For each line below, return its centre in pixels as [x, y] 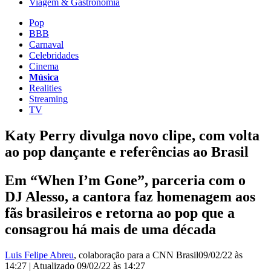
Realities [45, 88]
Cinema [44, 66]
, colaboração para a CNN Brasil [136, 255]
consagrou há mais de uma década [110, 229]
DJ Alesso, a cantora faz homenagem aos [130, 196]
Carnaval [46, 44]
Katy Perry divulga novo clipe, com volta [132, 135]
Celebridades [54, 55]
